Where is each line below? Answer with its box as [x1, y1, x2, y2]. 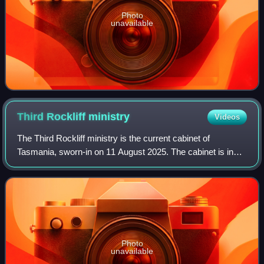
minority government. [17, 160, 99, 170]
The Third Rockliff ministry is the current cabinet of [17, 133, 210, 143]
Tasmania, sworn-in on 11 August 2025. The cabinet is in [17, 146, 234, 157]
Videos [214, 112, 240, 121]
